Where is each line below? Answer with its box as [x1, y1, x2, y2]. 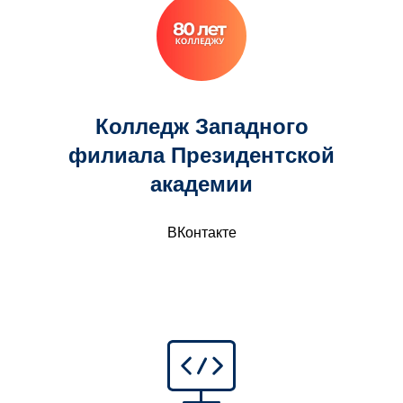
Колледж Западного [94, 114, 309, 139]
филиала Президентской [68, 143, 335, 167]
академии [150, 172, 253, 196]
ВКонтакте [166, 225, 237, 240]
